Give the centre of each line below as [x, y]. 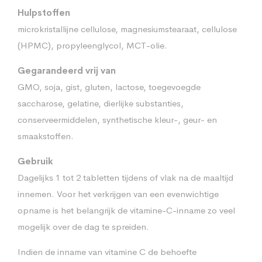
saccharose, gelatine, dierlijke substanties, [101, 103]
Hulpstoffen [44, 12]
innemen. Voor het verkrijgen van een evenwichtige [118, 194]
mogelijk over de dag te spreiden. [83, 226]
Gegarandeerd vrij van [67, 70]
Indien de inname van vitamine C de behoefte [107, 251]
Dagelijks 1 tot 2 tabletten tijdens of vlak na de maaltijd [125, 177]
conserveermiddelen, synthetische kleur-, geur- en [117, 119]
